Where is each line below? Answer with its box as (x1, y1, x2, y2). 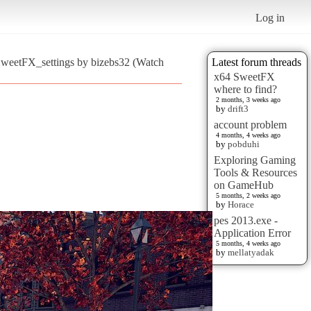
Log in (255, 11, 285, 24)
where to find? (214, 83, 277, 95)
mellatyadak (228, 246, 274, 258)
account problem (214, 118, 287, 131)
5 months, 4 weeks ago (216, 239, 280, 247)
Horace (228, 199, 254, 210)
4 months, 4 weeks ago (216, 131, 280, 139)
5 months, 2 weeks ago (216, 191, 280, 199)
